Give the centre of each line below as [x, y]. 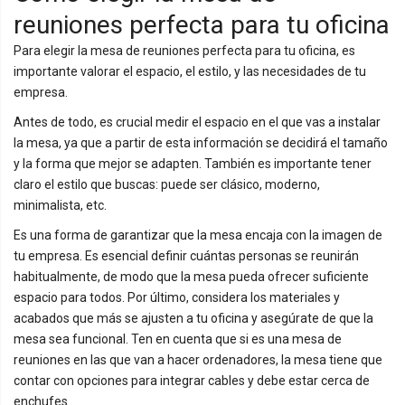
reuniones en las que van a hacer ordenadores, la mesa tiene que [198, 359]
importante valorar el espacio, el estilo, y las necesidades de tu [190, 71]
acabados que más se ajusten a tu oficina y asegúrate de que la [193, 318]
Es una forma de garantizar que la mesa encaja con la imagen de [198, 235]
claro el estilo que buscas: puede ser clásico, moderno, [167, 184]
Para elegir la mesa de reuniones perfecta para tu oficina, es [184, 50]
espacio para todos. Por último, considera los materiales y [177, 297]
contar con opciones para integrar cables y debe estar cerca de [192, 380]
